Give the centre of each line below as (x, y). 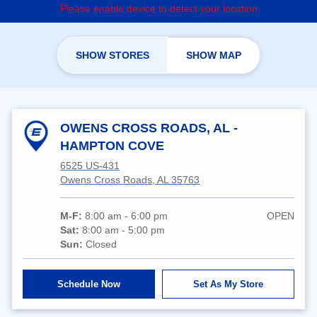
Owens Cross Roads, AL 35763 (130, 179)
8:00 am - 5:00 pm (124, 230)
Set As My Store (228, 284)
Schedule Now (89, 284)
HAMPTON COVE (113, 145)
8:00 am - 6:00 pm (127, 215)
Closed (102, 244)
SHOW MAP (214, 55)
